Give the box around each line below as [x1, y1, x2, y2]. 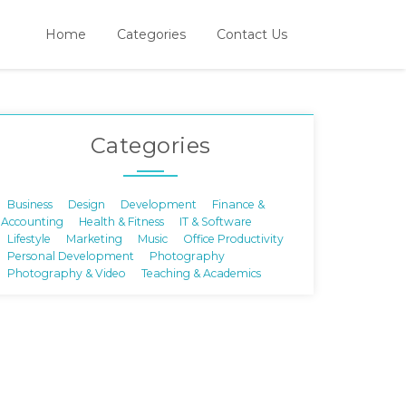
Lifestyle [7, 231, 51, 245]
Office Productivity [183, 231, 284, 245]
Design [68, 197, 105, 210]
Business [7, 197, 53, 210]
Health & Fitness [79, 214, 164, 227]
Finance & [212, 197, 265, 210]
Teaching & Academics [141, 266, 261, 279]
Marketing [66, 231, 122, 245]
